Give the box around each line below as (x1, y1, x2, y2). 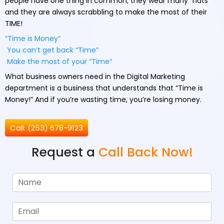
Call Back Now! (98, 143, 193, 161)
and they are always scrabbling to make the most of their (5, 6, 207, 17)
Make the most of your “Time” (5, 56, 112, 66)
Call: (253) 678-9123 (10, 122, 83, 133)
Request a (31, 143, 98, 161)
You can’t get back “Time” (5, 44, 98, 55)
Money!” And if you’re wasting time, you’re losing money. (5, 94, 201, 104)
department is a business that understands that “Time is (5, 82, 203, 93)
